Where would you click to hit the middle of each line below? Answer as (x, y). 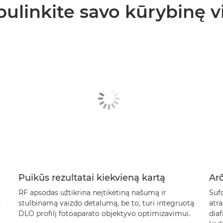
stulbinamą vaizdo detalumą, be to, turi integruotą (106, 203)
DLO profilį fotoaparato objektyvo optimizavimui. (104, 213)
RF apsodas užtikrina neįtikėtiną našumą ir (92, 192)
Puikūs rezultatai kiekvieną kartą (92, 177)
